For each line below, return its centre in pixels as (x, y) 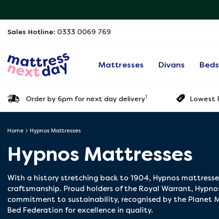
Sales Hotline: (32, 32)
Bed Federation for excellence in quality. (80, 210)
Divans (172, 65)
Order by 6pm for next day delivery (86, 99)
